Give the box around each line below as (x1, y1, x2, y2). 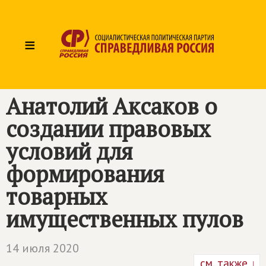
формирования (6, 159, 164, 189)
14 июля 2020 (6, 240, 79, 256)
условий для (6, 137, 132, 166)
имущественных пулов (6, 204, 243, 234)
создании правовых (6, 114, 211, 144)
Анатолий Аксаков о (6, 91, 217, 121)
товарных (6, 182, 107, 211)
